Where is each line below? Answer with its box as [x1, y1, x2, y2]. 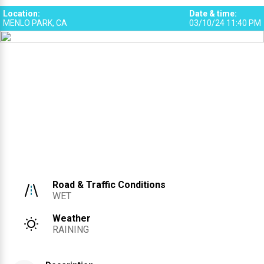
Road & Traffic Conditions [52, 179, 166, 191]
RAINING [52, 224, 90, 236]
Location [3, 9, 38, 19]
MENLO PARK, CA [3, 18, 67, 28]
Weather [52, 213, 91, 225]
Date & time [189, 9, 235, 19]
